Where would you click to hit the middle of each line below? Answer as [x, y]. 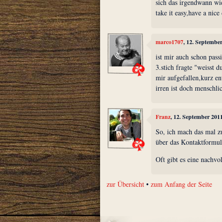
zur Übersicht [126, 184]
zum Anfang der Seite [182, 184]
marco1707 [170, 42]
